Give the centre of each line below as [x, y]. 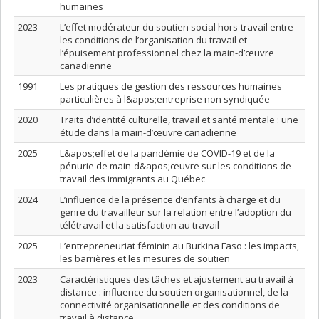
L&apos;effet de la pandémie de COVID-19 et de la [167, 153]
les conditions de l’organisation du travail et [153, 40]
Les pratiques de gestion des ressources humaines [171, 86]
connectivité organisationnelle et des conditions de [170, 305]
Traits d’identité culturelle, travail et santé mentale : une [179, 120]
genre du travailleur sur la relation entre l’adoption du [176, 212]
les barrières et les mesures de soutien [145, 258]
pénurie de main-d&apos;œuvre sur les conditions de [176, 166]
